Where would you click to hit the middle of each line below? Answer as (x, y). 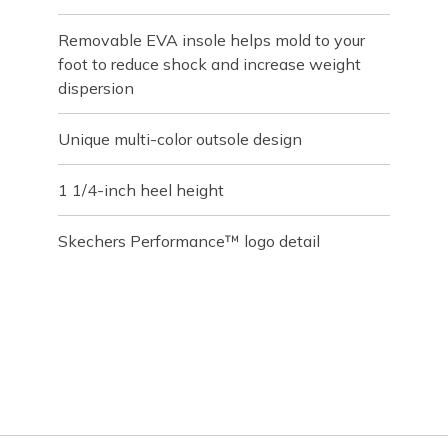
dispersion (96, 88)
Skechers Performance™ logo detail (189, 241)
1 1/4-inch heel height (141, 190)
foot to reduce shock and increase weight (210, 64)
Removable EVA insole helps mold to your (212, 40)
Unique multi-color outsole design (180, 139)
